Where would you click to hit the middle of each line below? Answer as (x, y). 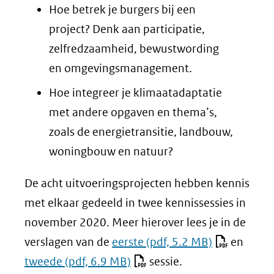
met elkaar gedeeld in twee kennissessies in (135, 202)
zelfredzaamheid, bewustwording (134, 49)
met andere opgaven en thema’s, (133, 112)
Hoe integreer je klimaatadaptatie (135, 92)
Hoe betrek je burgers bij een (122, 9)
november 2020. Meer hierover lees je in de (135, 222)
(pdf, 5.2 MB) (178, 242)
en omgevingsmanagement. (120, 68)
